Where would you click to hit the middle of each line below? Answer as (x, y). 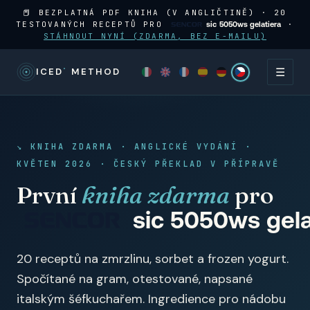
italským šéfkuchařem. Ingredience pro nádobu (151, 299)
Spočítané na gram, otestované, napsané (135, 279)
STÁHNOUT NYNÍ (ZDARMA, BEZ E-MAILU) (155, 36)
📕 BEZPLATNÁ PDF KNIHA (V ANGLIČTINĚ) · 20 (155, 12)
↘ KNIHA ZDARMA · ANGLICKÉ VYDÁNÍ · (134, 147)
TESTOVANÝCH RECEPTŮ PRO (92, 24)
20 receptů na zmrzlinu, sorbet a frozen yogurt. (153, 259)
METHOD (94, 72)
